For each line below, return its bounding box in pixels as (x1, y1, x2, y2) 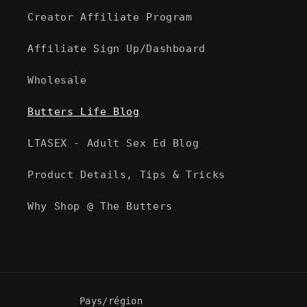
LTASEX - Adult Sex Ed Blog (27, 136, 199, 149)
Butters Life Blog (27, 105, 140, 117)
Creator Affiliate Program (27, 10, 193, 23)
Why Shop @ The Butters (27, 199, 173, 212)
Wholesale (27, 73, 87, 86)
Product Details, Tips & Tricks (27, 168, 225, 180)
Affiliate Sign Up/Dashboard (27, 42, 206, 54)
